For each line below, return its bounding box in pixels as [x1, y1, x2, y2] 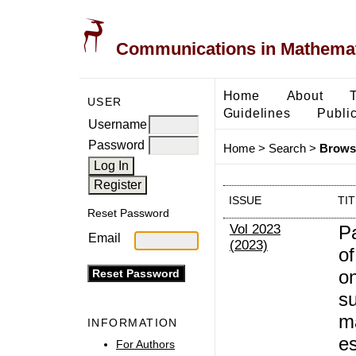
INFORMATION [87, 316, 178, 330]
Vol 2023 [229, 222, 281, 238]
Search [268, 141, 306, 156]
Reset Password [87, 207, 169, 220]
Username [88, 117, 147, 131]
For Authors [116, 337, 175, 350]
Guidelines [222, 105, 291, 120]
